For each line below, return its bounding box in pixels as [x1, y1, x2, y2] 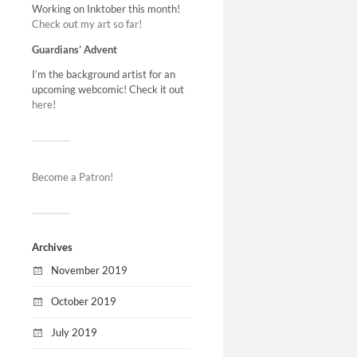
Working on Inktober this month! [32, 2, 180, 15]
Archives [32, 241, 73, 254]
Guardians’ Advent [32, 42, 117, 56]
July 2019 [51, 325, 97, 339]
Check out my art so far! [32, 17, 142, 30]
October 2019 [51, 295, 116, 308]
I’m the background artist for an [32, 68, 175, 81]
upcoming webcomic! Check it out [32, 83, 184, 96]
